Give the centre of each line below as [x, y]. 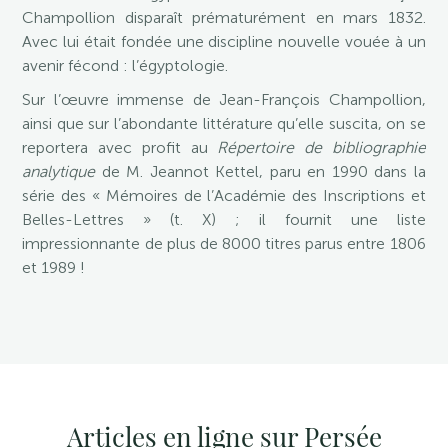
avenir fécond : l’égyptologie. [125, 65]
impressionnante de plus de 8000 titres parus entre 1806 [224, 243]
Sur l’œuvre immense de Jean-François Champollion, [224, 99]
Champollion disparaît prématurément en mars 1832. [224, 17]
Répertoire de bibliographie [321, 147]
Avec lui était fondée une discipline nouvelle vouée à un [224, 41]
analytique [59, 171]
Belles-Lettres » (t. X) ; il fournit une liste [224, 219]
